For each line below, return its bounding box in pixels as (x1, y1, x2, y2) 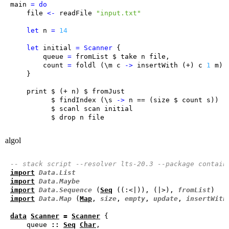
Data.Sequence (39, 186, 92, 194)
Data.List (39, 169, 76, 177)
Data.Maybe (39, 177, 80, 186)
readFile (59, 9, 92, 17)
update (153, 195, 178, 203)
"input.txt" (96, 9, 141, 17)
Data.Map (39, 195, 72, 203)
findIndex (59, 96, 96, 104)
